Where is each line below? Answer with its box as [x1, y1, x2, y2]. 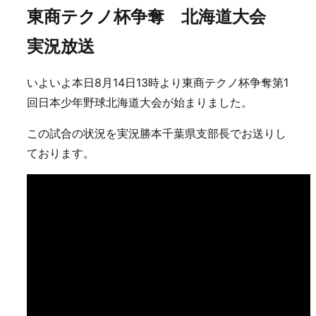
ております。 [27, 146, 95, 160]
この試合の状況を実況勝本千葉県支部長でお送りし [27, 126, 286, 140]
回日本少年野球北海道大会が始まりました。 [27, 95, 253, 109]
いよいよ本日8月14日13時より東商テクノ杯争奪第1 [27, 75, 288, 90]
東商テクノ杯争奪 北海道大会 [27, 6, 283, 27]
